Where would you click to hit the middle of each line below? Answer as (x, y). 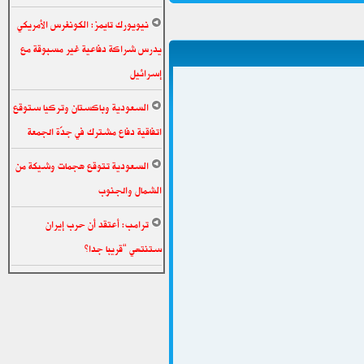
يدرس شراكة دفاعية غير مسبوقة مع (91, 49)
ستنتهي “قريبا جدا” (123, 249)
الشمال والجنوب (130, 190)
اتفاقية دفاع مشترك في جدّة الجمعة (95, 132)
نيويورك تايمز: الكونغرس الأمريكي (83, 24)
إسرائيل (146, 73)
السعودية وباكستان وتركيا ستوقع (81, 107)
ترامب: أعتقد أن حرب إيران (97, 224)
